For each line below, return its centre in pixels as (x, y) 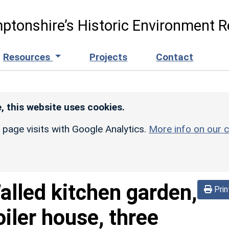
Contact (175, 57)
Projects (109, 57)
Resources (28, 57)
